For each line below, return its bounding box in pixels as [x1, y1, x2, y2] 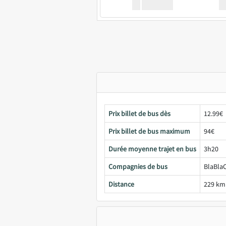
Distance [108, 180, 134, 189]
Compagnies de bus [108, 162, 167, 171]
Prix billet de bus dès [108, 109, 171, 118]
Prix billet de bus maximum [108, 127, 190, 136]
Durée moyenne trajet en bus [108, 144, 196, 153]
